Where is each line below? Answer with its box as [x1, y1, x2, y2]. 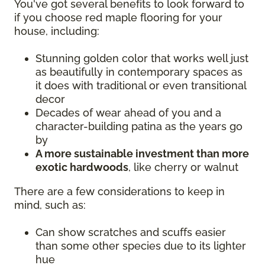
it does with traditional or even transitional [35, 79, 246, 92]
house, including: [14, 25, 102, 38]
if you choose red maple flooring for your [14, 11, 222, 24]
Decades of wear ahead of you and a [35, 106, 221, 119]
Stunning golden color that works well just [35, 52, 248, 65]
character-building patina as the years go [35, 120, 243, 133]
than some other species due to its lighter [35, 240, 246, 253]
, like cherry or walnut [128, 161, 238, 174]
